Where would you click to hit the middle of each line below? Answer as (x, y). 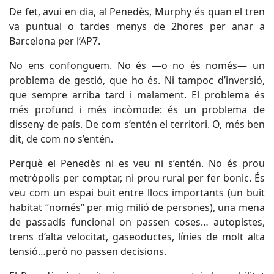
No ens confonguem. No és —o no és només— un (137, 65)
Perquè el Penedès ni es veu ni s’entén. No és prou (137, 163)
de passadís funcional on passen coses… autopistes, (137, 222)
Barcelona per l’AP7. (55, 41)
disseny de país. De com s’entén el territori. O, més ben (137, 124)
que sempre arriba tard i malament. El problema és (137, 95)
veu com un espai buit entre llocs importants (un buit (137, 193)
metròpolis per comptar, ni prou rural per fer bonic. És (137, 178)
